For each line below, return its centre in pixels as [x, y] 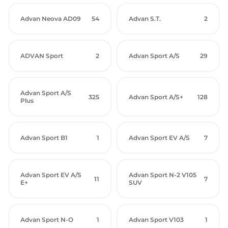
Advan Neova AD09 [51, 19]
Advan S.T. [145, 19]
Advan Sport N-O [47, 220]
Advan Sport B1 [44, 138]
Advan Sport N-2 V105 [163, 175]
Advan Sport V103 [156, 220]
